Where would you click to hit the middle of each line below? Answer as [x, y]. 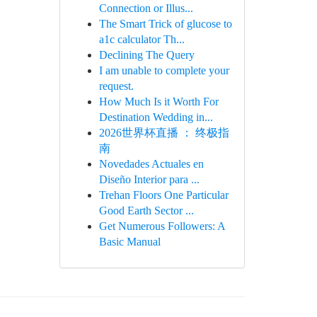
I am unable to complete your [164, 70]
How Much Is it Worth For [158, 102]
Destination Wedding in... [156, 117]
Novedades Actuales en [151, 164]
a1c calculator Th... [142, 39]
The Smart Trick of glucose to [165, 24]
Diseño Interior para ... [149, 179]
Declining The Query [146, 55]
